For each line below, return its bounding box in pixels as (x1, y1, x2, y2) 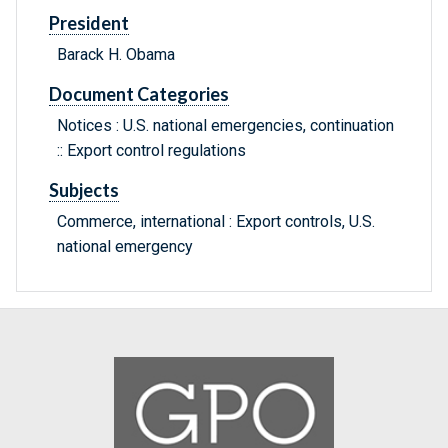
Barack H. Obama (57, 45, 175, 65)
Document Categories (49, 83, 229, 106)
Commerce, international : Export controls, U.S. (57, 212, 375, 232)
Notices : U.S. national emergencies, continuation (57, 116, 394, 136)
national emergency (57, 237, 193, 257)
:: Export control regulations (57, 141, 246, 161)
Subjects (49, 179, 119, 202)
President (49, 12, 129, 35)
